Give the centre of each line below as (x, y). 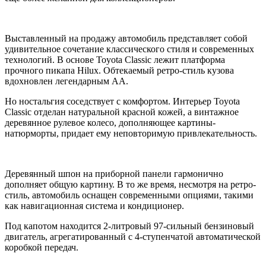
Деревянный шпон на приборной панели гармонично (114, 173)
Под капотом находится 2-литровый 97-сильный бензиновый (129, 226)
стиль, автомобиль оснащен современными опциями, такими (129, 195)
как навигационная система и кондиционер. (94, 205)
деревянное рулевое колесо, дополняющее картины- (110, 122)
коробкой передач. (42, 247)
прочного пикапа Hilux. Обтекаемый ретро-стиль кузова (119, 70)
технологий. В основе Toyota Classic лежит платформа (115, 59)
